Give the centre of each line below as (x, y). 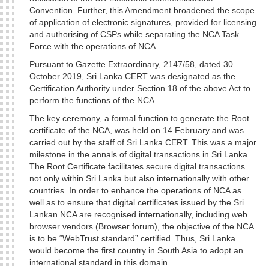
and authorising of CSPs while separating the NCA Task (134, 34)
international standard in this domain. (99, 262)
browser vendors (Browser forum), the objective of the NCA (141, 226)
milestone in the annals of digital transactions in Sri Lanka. (139, 154)
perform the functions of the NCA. (93, 100)
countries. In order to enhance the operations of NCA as (135, 190)
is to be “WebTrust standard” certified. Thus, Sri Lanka (132, 238)
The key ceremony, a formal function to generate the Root (139, 118)
